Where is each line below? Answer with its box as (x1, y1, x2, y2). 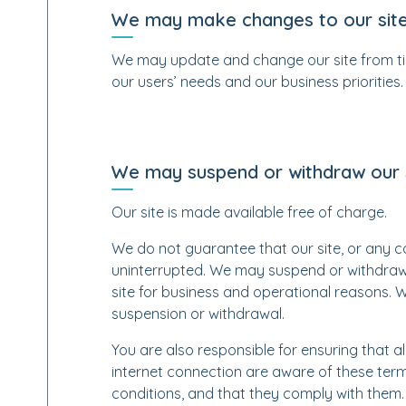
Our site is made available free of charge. (111, 203, 387, 221)
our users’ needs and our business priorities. (111, 72, 403, 91)
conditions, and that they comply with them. (111, 384, 404, 402)
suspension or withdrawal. (111, 304, 285, 323)
